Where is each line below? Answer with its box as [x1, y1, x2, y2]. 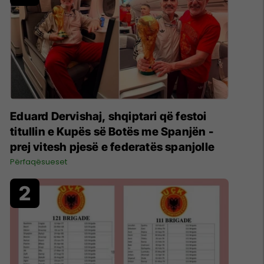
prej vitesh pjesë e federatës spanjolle [10, 140, 214, 154]
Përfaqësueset [10, 156, 68, 167]
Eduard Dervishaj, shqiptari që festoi [10, 109, 207, 123]
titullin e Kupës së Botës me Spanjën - [10, 124, 213, 138]
